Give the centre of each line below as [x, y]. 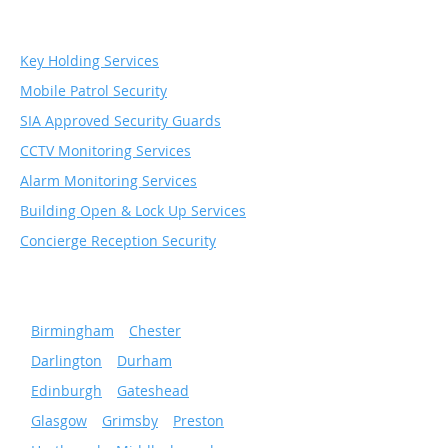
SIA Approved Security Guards [120, 120]
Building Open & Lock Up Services [133, 210]
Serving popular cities [93, 300]
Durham [144, 360]
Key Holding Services [89, 60]
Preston [198, 420]
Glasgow [59, 420]
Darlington [66, 360]
